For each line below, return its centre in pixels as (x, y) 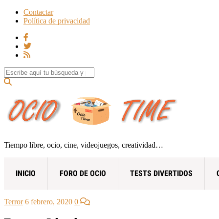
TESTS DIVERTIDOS (161, 173)
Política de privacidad (57, 21)
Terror (13, 201)
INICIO (26, 173)
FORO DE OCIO (83, 173)
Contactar (38, 12)
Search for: (20, 71)
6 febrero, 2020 (49, 201)
